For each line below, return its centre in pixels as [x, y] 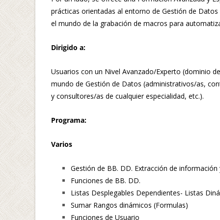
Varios [62, 144]
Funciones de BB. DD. [106, 180]
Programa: [69, 120]
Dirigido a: [68, 47]
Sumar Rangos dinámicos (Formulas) [129, 205]
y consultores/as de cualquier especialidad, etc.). [127, 96]
